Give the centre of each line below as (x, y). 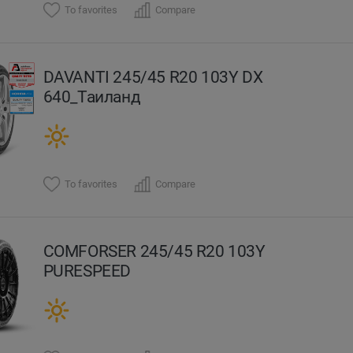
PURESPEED (87, 270)
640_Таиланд (92, 96)
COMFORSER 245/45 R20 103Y (154, 251)
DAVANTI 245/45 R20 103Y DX (153, 76)
